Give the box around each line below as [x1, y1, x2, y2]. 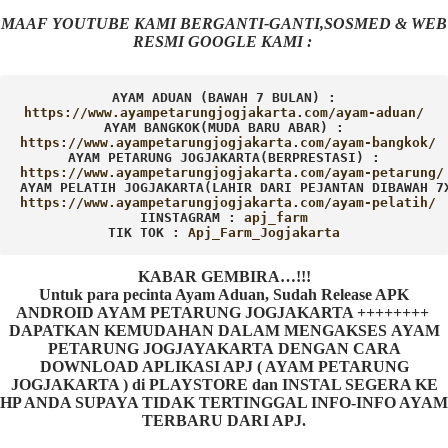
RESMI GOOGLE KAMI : [132, 33, 316, 51]
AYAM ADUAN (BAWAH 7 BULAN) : [112, 90, 336, 106]
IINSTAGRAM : [140, 210, 244, 226]
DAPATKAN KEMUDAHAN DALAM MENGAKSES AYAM [8, 322, 440, 340]
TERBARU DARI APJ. [142, 412, 306, 430]
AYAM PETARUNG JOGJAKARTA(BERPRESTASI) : [68, 150, 380, 166]
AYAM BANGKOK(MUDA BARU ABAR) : [104, 120, 344, 136]
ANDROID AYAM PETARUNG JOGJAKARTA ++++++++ [15, 304, 433, 322]
